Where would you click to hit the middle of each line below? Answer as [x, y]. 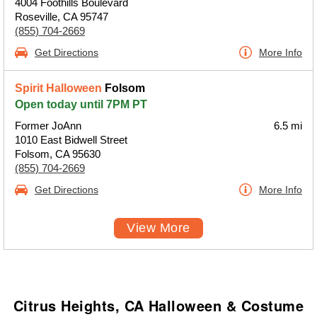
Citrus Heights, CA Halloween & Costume [158, 305]
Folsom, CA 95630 [58, 154]
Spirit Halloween [58, 88]
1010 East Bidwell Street [71, 140]
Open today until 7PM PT [81, 104]
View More [158, 228]
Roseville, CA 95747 [62, 17]
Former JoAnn [48, 126]
